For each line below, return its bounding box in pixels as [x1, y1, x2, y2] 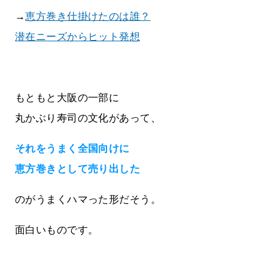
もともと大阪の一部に [15, 92, 120, 104]
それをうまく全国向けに [15, 143, 130, 155]
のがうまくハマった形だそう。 [15, 194, 161, 206]
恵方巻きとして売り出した [15, 163, 141, 175]
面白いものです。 [15, 224, 99, 236]
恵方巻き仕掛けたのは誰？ [25, 11, 151, 23]
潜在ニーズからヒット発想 [15, 31, 141, 43]
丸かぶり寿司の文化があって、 [15, 112, 161, 124]
